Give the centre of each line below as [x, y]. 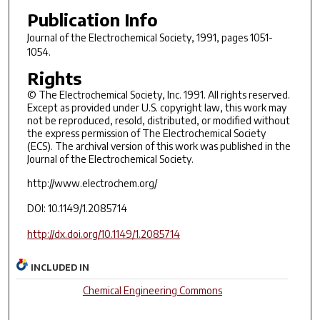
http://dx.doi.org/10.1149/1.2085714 [103, 234]
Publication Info [92, 19]
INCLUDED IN [60, 268]
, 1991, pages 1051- [232, 37]
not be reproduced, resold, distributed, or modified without [158, 120]
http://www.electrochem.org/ [92, 184]
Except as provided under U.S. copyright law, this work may [156, 107]
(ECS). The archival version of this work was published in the [159, 146]
